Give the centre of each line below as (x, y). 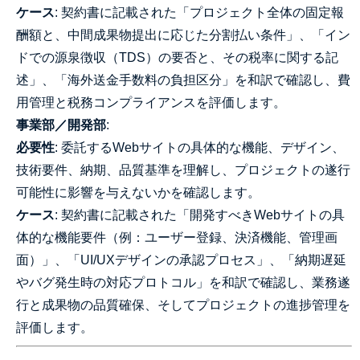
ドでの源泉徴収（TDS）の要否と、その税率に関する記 (177, 57)
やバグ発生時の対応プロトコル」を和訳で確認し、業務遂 (183, 282)
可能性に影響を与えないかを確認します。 (138, 192)
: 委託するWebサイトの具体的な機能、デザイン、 (200, 147)
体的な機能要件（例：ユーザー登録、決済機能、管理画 (177, 237)
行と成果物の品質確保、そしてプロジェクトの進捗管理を (183, 305)
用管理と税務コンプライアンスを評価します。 (151, 102)
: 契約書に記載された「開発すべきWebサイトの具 (200, 215)
